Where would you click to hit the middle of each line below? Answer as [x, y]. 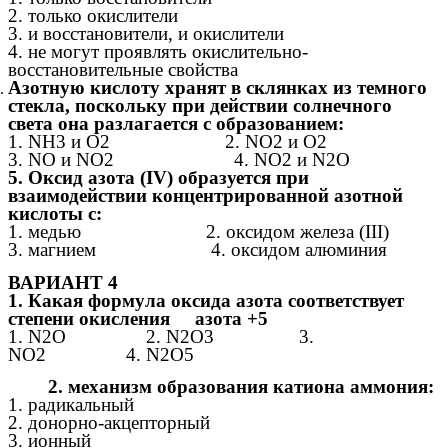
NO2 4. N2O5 [101, 354]
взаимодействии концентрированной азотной [205, 195]
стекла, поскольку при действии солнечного [200, 105]
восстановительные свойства [123, 69]
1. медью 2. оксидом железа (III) [198, 231]
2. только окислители [93, 15]
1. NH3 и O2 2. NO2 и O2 [207, 141]
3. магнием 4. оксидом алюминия [197, 249]
